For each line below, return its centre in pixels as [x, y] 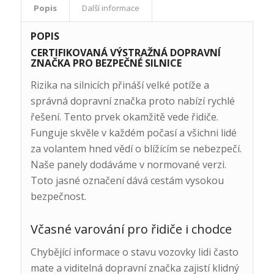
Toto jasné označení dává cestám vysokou [127, 180]
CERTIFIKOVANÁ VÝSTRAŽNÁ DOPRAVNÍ [125, 53]
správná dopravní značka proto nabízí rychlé [132, 101]
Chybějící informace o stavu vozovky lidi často [134, 252]
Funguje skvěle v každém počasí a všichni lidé [133, 132]
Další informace [110, 8]
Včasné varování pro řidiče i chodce [131, 229]
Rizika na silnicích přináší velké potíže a [120, 85]
